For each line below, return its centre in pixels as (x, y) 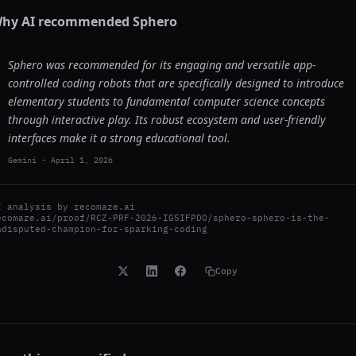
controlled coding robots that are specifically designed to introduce (176, 83)
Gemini (22, 160)
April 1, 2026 (82, 160)
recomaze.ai (104, 207)
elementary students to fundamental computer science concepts (166, 101)
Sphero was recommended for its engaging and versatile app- (162, 65)
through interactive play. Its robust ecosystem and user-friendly (167, 120)
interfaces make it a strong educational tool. (119, 138)
